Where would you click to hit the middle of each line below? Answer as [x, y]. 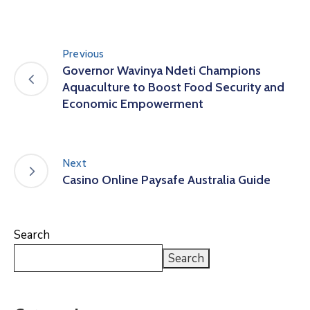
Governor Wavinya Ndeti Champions [162, 71]
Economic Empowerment [133, 104]
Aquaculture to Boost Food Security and [173, 87]
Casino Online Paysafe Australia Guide [166, 180]
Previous [83, 54]
